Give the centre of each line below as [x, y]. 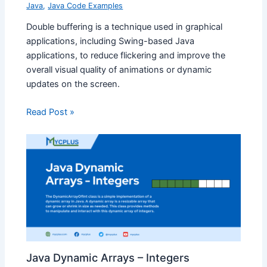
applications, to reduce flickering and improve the [126, 55]
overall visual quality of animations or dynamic [119, 69]
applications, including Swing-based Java [111, 41]
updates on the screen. [73, 84]
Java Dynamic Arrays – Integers [108, 258]
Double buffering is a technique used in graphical [125, 27]
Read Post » [51, 112]
